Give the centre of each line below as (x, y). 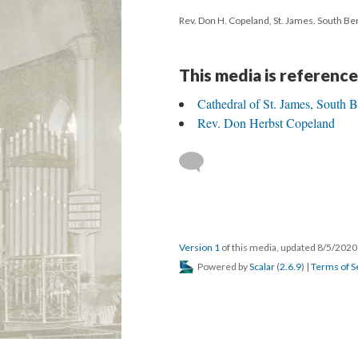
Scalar (262, 267)
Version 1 (199, 247)
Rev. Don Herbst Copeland (266, 123)
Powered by (223, 267)
